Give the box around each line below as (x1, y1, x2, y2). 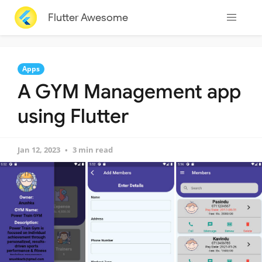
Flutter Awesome (47, 11, 128, 24)
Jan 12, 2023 (18, 144, 60, 155)
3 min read (73, 144, 113, 155)
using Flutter (18, 104, 129, 128)
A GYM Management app (18, 80, 241, 104)
